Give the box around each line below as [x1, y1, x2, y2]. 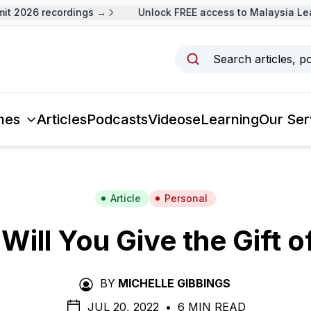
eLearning [192, 111, 259, 128]
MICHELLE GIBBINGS [118, 276, 230, 290]
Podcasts [86, 111, 148, 128]
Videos [147, 111, 192, 128]
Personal [165, 192, 208, 204]
